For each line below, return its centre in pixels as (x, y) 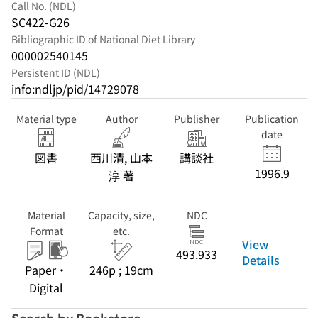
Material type (46, 119)
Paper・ (46, 270)
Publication (272, 119)
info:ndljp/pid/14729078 (75, 89)
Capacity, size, (121, 215)
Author (121, 119)
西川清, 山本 (121, 158)
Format (46, 231)
